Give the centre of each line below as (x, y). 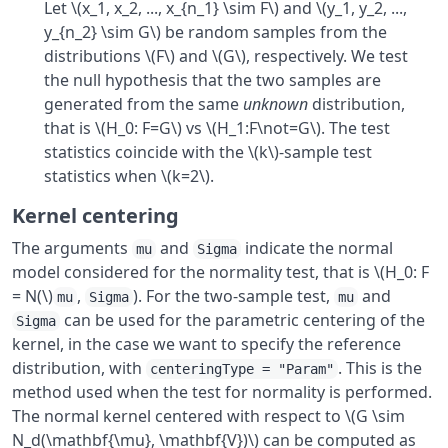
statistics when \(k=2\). (129, 176)
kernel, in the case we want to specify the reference (206, 344)
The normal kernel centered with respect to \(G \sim (208, 416)
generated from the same (143, 104)
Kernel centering (95, 215)
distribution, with (79, 368)
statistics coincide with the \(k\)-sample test (208, 152)
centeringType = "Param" (242, 369)
